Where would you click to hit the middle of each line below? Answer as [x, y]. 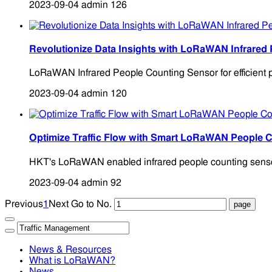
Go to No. [91, 204]
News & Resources [70, 249]
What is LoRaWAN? [72, 260]
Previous [24, 204]
